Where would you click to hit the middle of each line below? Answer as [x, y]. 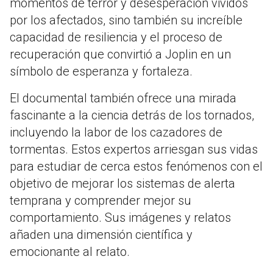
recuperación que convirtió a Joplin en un [120, 55]
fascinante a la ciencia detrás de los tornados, [132, 115]
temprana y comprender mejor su [101, 201]
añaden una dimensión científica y [101, 235]
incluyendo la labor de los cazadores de [116, 133]
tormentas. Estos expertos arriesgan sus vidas [134, 150]
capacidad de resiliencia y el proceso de [116, 37]
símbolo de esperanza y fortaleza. [101, 72]
